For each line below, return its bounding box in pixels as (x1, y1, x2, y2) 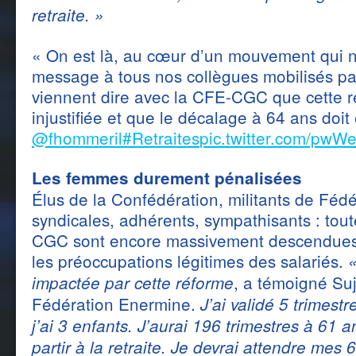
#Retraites (122, 126, 199, 149)
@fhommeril (32, 126, 122, 149)
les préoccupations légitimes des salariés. (32, 249, 348, 273)
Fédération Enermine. (32, 292, 200, 315)
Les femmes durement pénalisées (32, 166, 302, 189)
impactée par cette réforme (32, 271, 234, 294)
